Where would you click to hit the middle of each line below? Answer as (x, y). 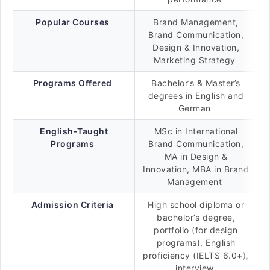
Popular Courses (73, 22)
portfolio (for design (196, 230)
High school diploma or (196, 205)
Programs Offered (72, 83)
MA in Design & (196, 156)
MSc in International (196, 131)
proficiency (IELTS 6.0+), (196, 255)
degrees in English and (196, 96)
